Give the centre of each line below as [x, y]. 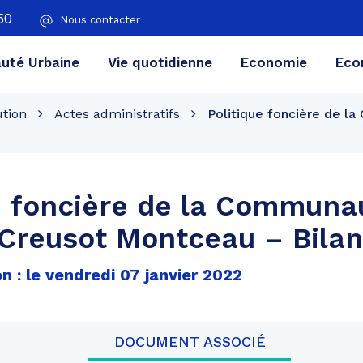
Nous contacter [100, 20]
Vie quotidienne [160, 62]
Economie [273, 62]
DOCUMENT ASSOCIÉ [190, 342]
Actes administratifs [117, 114]
